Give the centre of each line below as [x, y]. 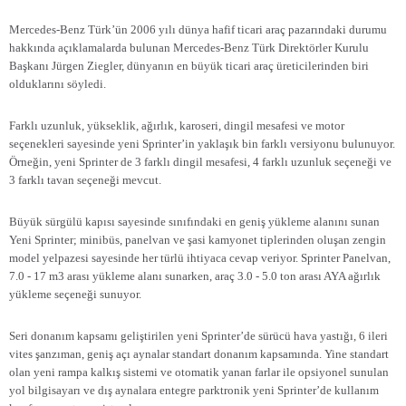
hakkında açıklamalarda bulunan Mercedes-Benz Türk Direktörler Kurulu [189, 48]
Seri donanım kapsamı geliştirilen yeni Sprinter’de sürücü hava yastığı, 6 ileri [198, 336]
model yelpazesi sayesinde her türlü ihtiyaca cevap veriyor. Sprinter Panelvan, [200, 258]
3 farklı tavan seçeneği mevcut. [85, 180]
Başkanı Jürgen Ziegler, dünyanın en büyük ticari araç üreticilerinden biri [189, 66]
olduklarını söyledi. [58, 84]
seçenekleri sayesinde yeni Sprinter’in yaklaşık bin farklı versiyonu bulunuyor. [202, 144]
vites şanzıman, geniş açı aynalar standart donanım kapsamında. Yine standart [199, 354]
